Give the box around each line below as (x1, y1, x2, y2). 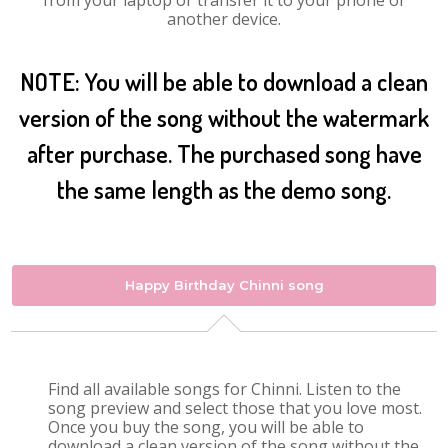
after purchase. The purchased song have (26, 138, 422, 169)
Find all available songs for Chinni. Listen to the (48, 378, 402, 400)
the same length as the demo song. (57, 174, 391, 205)
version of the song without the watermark (19, 102, 429, 133)
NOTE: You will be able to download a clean (20, 66, 428, 97)
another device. (167, 8, 281, 30)
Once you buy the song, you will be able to (48, 416, 365, 438)
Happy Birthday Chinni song (124, 277, 324, 293)
